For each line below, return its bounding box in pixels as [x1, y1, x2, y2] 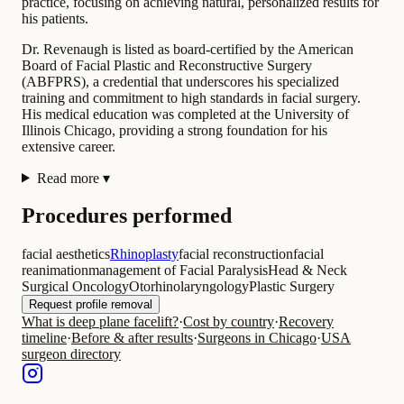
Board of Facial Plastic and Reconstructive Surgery [22, 57, 312, 73]
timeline [22, 330, 67, 346]
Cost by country [183, 314, 274, 330]
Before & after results [71, 330, 193, 346]
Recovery [279, 314, 334, 330]
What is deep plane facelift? [22, 314, 179, 330]
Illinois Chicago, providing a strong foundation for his [22, 122, 327, 138]
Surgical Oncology [22, 279, 129, 295]
